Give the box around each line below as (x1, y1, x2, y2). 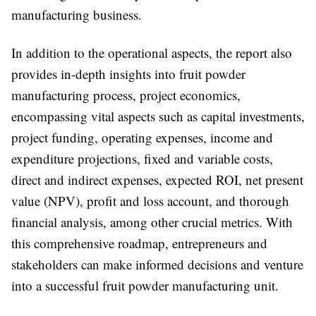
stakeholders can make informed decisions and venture (11, 255, 303, 274)
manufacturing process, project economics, (11, 86, 241, 104)
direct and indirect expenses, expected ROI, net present (11, 171, 303, 189)
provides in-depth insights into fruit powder (11, 65, 245, 83)
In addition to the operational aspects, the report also (11, 44, 292, 62)
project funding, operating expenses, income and (11, 128, 273, 147)
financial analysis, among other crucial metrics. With (11, 213, 293, 231)
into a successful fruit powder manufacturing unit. (11, 276, 279, 295)
